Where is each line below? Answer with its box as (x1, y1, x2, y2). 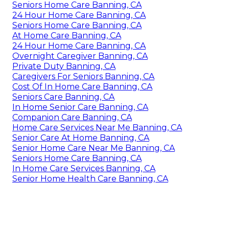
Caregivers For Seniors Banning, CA (12, 71, 154, 81)
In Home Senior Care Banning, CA (12, 102, 148, 112)
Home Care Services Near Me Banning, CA (12, 122, 182, 132)
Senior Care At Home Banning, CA (12, 132, 149, 143)
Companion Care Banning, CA (12, 112, 132, 122)
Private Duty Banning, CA (12, 61, 116, 71)
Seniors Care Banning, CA (12, 91, 114, 102)
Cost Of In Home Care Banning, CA (12, 81, 152, 91)
